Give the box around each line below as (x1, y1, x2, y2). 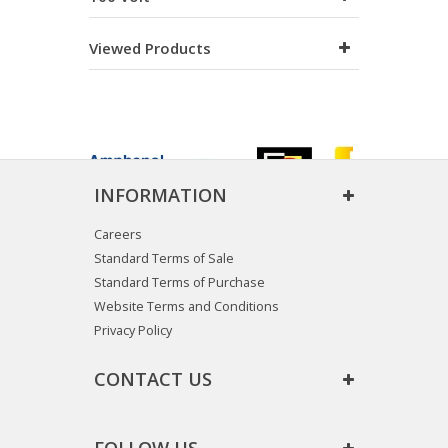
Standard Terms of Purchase (94, 274, 265, 291)
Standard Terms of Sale (94, 250, 234, 267)
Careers (94, 226, 142, 243)
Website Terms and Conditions (94, 298, 279, 315)
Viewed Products (89, 38, 211, 58)
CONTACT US (94, 367, 212, 391)
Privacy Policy (94, 322, 172, 339)
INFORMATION (94, 183, 227, 207)
